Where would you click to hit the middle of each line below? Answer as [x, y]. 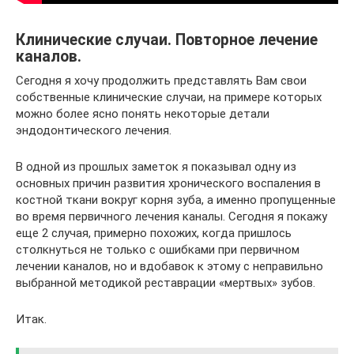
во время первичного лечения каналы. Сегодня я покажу [171, 217]
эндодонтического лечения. [94, 130]
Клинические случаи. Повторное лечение [167, 40]
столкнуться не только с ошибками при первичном [158, 250]
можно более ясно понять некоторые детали [143, 114]
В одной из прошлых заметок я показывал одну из [156, 167]
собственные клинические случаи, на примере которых [169, 97]
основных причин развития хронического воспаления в [168, 183]
